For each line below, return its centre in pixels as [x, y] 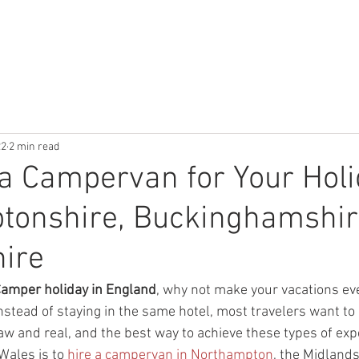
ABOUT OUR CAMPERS [149, 28]
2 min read [34, 147]
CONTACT [330, 28]
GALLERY [256, 28]
